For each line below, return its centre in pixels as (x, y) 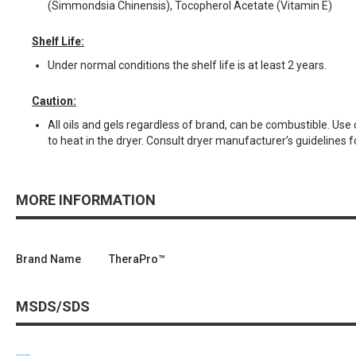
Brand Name (48, 259)
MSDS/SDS (53, 306)
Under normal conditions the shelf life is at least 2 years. (187, 65)
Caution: (54, 101)
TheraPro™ (137, 259)
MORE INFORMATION (86, 199)
